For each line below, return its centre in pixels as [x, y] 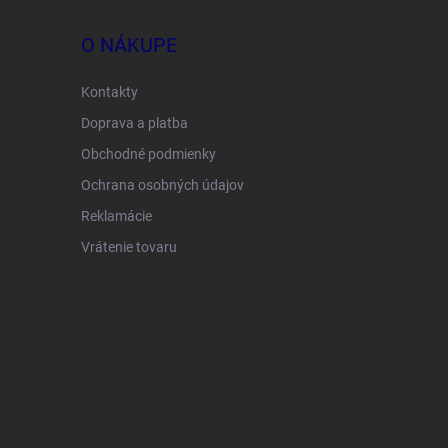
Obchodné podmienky [148, 154]
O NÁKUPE [128, 45]
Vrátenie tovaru [128, 247]
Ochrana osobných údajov [162, 185]
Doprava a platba [134, 123]
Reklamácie [116, 216]
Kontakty [109, 92]
